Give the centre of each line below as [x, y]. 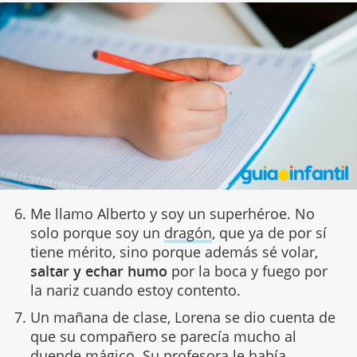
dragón [188, 232]
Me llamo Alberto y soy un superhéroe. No [172, 213]
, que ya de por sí [269, 232]
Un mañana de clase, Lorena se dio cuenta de [182, 317]
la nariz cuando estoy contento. [135, 290]
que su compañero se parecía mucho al [163, 336]
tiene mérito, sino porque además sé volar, [174, 251]
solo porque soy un [97, 232]
